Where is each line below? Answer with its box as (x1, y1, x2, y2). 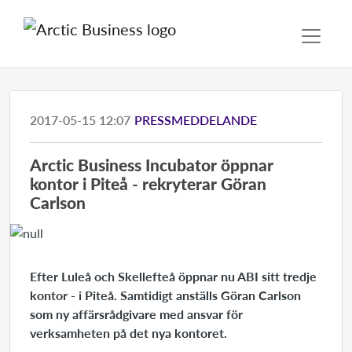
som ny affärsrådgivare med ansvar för (30, 305, 243, 323)
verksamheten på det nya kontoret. (30, 324, 227, 342)
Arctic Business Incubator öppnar (30, 153, 273, 176)
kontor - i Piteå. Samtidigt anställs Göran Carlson (30, 286, 301, 304)
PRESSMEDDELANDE (134, 111, 257, 129)
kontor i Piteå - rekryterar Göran (30, 172, 266, 195)
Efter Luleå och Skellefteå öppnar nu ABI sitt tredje (30, 267, 317, 285)
